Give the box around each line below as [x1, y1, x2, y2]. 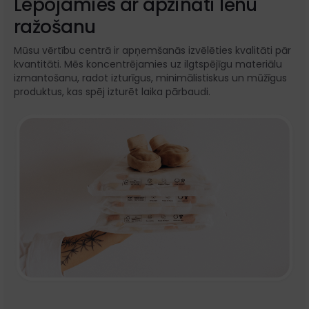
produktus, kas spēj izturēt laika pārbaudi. [14, 85, 210, 99]
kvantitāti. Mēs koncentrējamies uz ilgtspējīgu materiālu [14, 57, 282, 72]
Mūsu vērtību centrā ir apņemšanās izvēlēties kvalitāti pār [14, 43, 291, 58]
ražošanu [14, 14, 96, 40]
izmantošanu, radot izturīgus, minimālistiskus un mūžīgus [14, 71, 287, 86]
